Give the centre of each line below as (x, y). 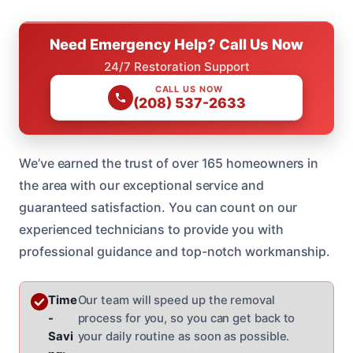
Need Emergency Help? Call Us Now (176, 44)
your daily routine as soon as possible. (184, 336)
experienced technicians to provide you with (151, 229)
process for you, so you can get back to (186, 318)
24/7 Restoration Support (176, 66)
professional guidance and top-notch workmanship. (175, 251)
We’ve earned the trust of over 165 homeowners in (169, 163)
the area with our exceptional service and (141, 185)
